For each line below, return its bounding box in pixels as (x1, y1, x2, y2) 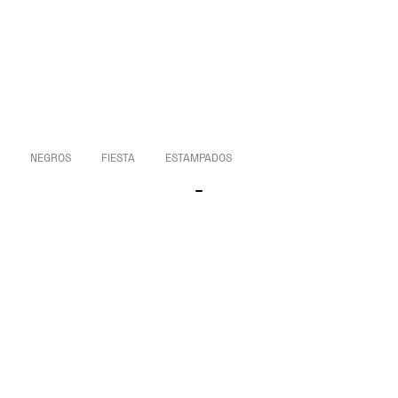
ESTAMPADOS (165, 150, 232, 165)
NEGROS (30, 150, 71, 165)
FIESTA (101, 150, 135, 165)
